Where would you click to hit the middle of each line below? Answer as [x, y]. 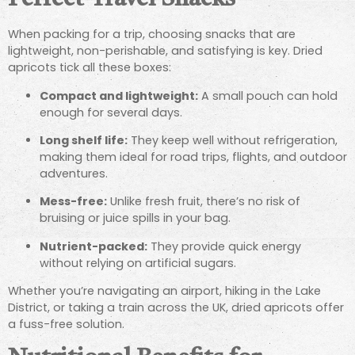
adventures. [74, 174]
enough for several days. [111, 112]
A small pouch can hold [268, 95]
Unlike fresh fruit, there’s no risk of [204, 202]
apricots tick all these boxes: [90, 68]
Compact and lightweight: [119, 95]
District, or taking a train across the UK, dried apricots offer [176, 308]
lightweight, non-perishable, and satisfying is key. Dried [165, 51]
